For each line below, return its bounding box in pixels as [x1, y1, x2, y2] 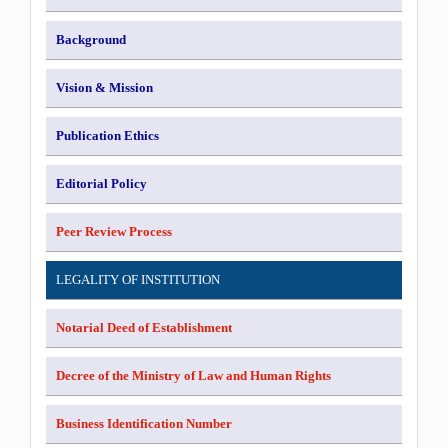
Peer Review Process [56, 224, 172, 239]
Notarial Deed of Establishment [56, 320, 232, 335]
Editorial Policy [56, 176, 147, 191]
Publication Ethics [56, 128, 159, 143]
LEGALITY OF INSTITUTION [56, 272, 220, 287]
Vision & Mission [56, 80, 153, 95]
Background [56, 32, 126, 47]
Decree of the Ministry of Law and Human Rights [56, 368, 331, 383]
